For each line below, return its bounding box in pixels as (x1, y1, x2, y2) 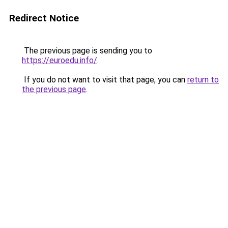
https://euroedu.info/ (22, 55, 97, 65)
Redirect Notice (9, 12, 79, 24)
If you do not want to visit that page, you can (22, 75, 187, 84)
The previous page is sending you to (22, 46, 152, 55)
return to (187, 75, 219, 84)
